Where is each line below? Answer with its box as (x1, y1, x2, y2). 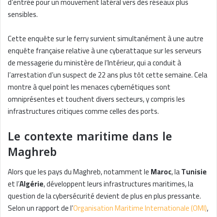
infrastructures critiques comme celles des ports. (8, 104, 159, 118)
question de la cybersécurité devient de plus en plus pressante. (8, 189, 201, 203)
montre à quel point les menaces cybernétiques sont (8, 79, 170, 94)
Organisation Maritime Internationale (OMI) (73, 201, 207, 216)
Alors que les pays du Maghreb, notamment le (8, 165, 151, 179)
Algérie (19, 177, 44, 191)
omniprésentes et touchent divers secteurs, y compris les (8, 92, 185, 106)
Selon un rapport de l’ (8, 201, 73, 216)
